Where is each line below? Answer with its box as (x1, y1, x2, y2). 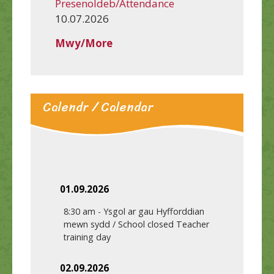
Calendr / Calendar (43, 96, 153, 118)
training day (64, 231, 111, 243)
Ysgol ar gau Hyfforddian (103, 206, 204, 218)
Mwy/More (55, 35, 113, 50)
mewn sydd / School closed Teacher (64, 218, 209, 231)
